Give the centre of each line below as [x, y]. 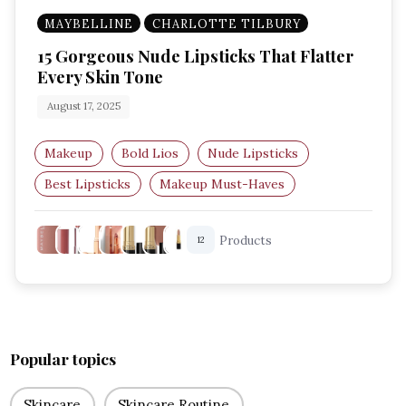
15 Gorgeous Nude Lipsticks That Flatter [195, 56]
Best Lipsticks [87, 184]
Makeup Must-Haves [222, 184]
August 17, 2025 [83, 106]
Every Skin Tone [100, 77]
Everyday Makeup [97, 214]
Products [246, 240]
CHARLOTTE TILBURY [226, 23]
